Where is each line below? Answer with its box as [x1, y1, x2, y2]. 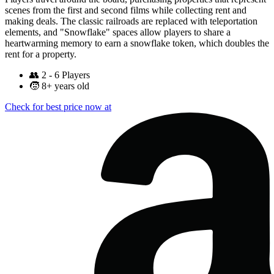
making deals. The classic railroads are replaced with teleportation [5, 16, 257, 27]
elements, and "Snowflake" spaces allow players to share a [5, 27, 231, 38]
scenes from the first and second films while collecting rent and [5, 5, 246, 16]
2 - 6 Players [42, 70, 90, 81]
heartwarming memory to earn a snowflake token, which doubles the [5, 38, 269, 49]
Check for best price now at [5, 102, 111, 113]
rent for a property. [5, 49, 76, 60]
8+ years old [42, 81, 89, 92]
